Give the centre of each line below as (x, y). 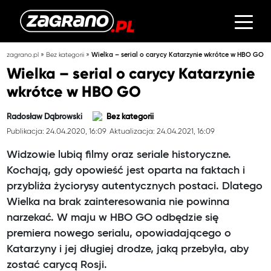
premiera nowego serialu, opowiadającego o (119, 233)
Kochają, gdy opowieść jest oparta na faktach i (126, 170)
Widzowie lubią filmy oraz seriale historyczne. (119, 155)
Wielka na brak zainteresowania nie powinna (118, 202)
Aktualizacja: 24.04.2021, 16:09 (162, 131)
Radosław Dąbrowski (45, 117)
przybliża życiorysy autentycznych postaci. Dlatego (135, 186)
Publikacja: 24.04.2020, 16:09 (57, 131)
